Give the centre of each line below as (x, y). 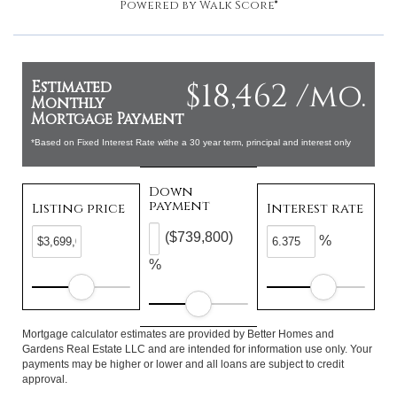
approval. (45, 379)
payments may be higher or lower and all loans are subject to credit (183, 364)
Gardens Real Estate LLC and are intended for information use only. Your (197, 349)
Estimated (71, 87)
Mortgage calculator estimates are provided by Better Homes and (178, 334)
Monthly (68, 103)
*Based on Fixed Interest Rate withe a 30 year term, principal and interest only (191, 142)
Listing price (78, 209)
